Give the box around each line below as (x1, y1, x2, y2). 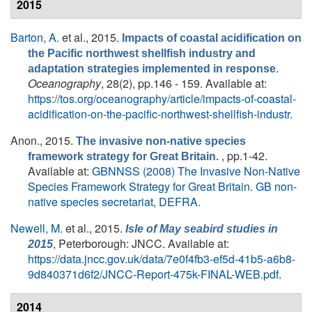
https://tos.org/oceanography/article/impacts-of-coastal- (28, 91, 296, 107)
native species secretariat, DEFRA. (28, 194, 201, 210)
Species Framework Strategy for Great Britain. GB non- (28, 178, 297, 194)
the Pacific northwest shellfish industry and (28, 47, 256, 59)
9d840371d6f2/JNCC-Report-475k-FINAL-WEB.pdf (28, 266, 279, 282)
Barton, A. (10, 29, 59, 45)
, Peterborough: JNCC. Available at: (53, 235, 229, 251)
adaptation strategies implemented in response (28, 63, 276, 75)
